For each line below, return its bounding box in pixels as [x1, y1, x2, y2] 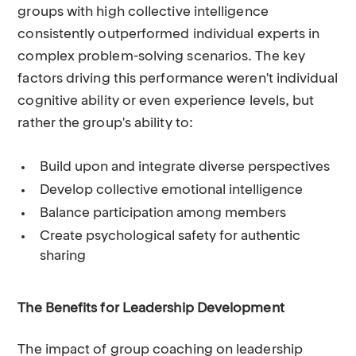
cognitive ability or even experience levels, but [17, 95, 315, 108]
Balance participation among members [40, 207, 287, 220]
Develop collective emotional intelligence [40, 184, 304, 197]
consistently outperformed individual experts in [17, 28, 320, 41]
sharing [40, 250, 87, 263]
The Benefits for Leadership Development [17, 302, 284, 315]
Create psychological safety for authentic [40, 230, 301, 243]
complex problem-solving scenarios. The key [17, 50, 305, 64]
